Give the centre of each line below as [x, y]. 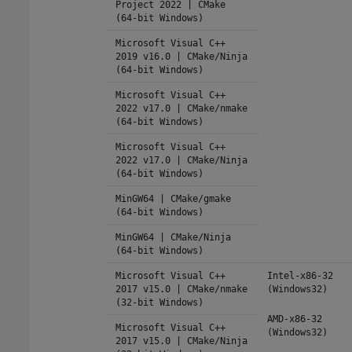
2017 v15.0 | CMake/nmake [181, 289]
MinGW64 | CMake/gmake [173, 198]
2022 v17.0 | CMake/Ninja [181, 160]
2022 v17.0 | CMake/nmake [181, 108]
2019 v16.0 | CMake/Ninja [181, 56]
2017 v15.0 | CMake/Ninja [181, 341]
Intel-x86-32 [300, 275]
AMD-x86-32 [294, 319]
